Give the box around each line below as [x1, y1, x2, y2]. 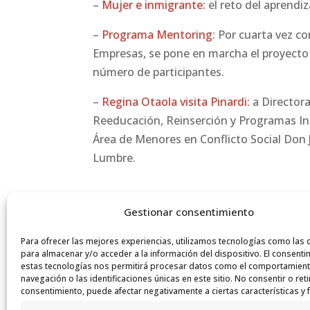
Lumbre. [93, 150, 136, 165]
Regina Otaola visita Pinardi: [102, 94, 250, 109]
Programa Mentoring [102, 27, 213, 42]
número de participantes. [93, 64, 225, 80]
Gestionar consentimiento [123, 205, 254, 219]
